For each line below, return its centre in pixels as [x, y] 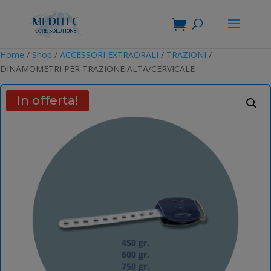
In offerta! [47, 100]
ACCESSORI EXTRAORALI [109, 55]
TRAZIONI [186, 55]
